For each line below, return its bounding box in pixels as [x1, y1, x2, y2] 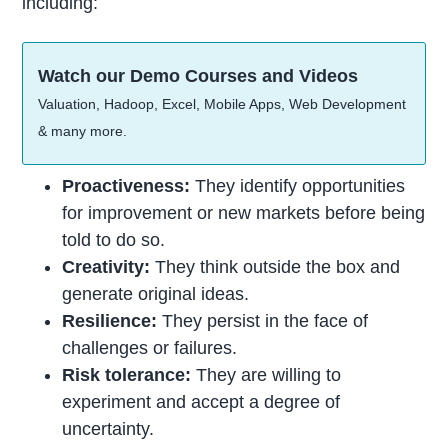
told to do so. [62, 229, 166, 250]
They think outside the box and [150, 256, 401, 277]
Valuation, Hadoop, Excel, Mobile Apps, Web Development [38, 95, 407, 112]
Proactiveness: [62, 175, 191, 196]
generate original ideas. [62, 283, 250, 304]
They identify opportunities [190, 175, 406, 196]
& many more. [38, 122, 128, 139]
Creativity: [62, 256, 151, 277]
